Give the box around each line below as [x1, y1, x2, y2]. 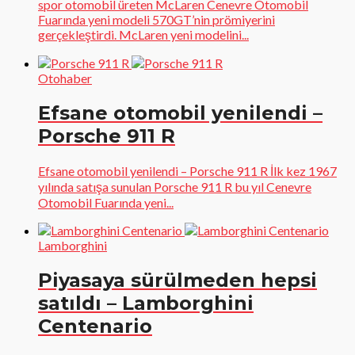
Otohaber [38, 71, 92, 86]
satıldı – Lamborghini [38, 291, 254, 315]
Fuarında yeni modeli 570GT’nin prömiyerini [38, 12, 275, 27]
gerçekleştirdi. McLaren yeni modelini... [38, 27, 249, 42]
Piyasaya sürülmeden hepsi [38, 268, 317, 292]
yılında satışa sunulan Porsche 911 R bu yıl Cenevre [38, 178, 311, 194]
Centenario [38, 314, 152, 338]
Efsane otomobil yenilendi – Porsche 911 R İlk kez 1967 [38, 162, 337, 178]
